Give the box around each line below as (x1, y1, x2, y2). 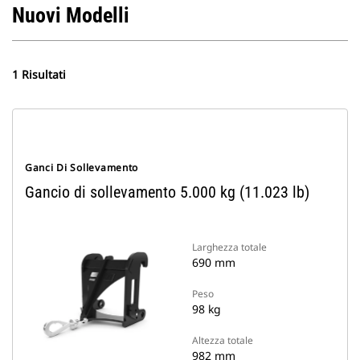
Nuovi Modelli (12, 3, 129, 27)
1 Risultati (12, 67, 66, 82)
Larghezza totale (192, 240, 267, 254)
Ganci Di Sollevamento (25, 161, 139, 174)
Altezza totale (192, 333, 253, 347)
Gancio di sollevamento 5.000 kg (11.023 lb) (25, 182, 309, 202)
